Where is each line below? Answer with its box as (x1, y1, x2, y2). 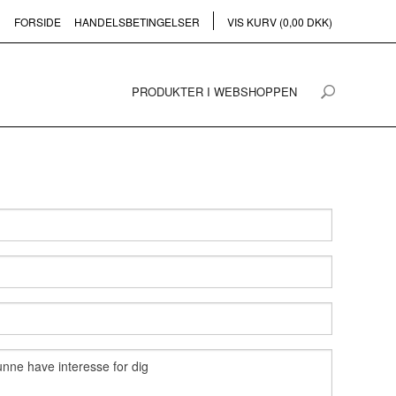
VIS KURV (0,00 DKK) (227, 14, 332, 29)
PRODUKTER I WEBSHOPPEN (132, 82, 297, 100)
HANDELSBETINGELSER (74, 14, 200, 29)
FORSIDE (14, 14, 61, 29)
